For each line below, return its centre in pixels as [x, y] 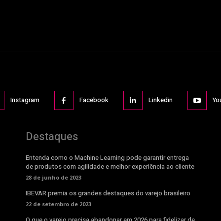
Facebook [94, 100]
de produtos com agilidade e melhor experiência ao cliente [110, 166]
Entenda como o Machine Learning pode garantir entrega [107, 157]
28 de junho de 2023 [54, 177]
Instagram [25, 100]
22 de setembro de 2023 [58, 204]
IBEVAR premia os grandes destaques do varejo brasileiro [108, 193]
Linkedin [160, 100]
